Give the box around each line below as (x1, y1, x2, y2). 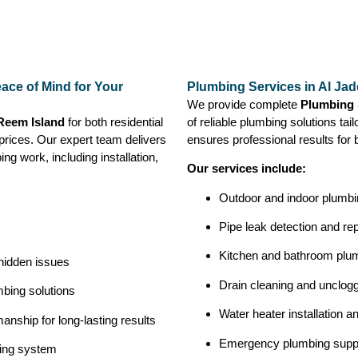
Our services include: (187, 161, 306, 176)
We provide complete (187, 97, 300, 111)
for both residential (65, 114, 163, 129)
